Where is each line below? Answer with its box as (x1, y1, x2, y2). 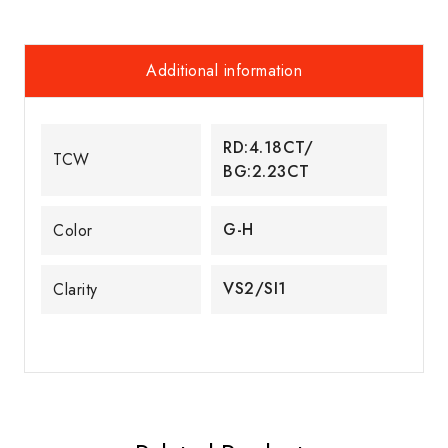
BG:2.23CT (223, 159, 310, 183)
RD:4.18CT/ (223, 135, 313, 159)
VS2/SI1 (223, 276, 287, 300)
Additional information (146, 58, 302, 82)
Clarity (53, 277, 98, 301)
